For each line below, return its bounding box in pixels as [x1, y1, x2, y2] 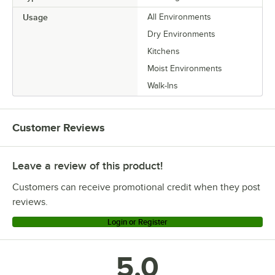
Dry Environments [147, 29, 215, 39]
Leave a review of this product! [12, 159, 163, 172]
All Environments [147, 12, 211, 21]
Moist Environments [147, 63, 222, 73]
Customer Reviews [12, 121, 105, 134]
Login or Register [107, 217, 168, 227]
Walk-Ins [147, 80, 178, 90]
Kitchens [147, 46, 180, 56]
